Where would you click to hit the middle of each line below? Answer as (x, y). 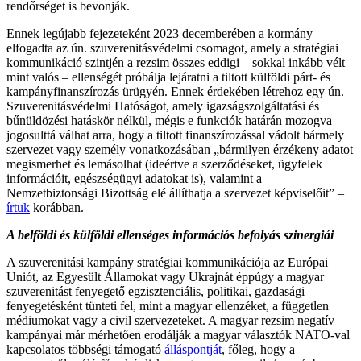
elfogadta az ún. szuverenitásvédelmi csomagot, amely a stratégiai (172, 48)
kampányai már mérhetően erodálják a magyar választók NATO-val (178, 334)
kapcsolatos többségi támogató (85, 349)
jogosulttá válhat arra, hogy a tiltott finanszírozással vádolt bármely (175, 135)
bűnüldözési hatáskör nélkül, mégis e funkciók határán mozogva (169, 120)
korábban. (57, 207)
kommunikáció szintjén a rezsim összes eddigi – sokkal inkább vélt (176, 62)
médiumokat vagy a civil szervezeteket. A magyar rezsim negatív (170, 320)
